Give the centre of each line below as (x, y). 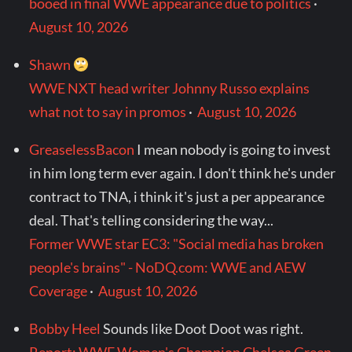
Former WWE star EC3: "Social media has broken (177, 244)
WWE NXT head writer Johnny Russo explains (170, 88)
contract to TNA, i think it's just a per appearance (177, 197)
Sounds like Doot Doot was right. (203, 329)
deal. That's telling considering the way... (152, 220)
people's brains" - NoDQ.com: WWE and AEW (168, 268)
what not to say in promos (108, 112)
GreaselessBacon (82, 150)
